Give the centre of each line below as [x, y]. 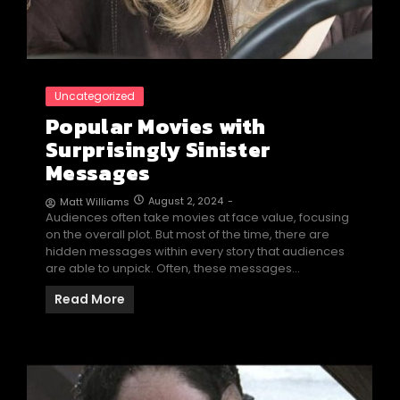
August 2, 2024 [186, 201]
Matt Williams [95, 202]
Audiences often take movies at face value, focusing [197, 218]
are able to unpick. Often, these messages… [173, 269]
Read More [90, 300]
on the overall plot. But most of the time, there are [187, 235]
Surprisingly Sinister [158, 150]
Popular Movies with [156, 127]
